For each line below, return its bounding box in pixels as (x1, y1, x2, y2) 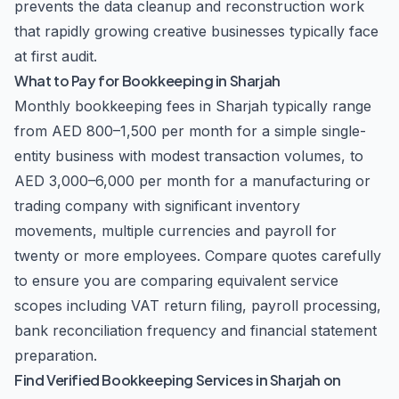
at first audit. (14, 47, 97, 65)
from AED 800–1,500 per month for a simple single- (14, 122, 366, 140)
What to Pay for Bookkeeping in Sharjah (14, 71, 281, 90)
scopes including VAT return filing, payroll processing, (14, 297, 381, 314)
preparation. (14, 346, 97, 364)
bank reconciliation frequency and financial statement (14, 322, 377, 339)
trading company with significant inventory (14, 197, 300, 215)
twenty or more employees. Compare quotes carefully (14, 247, 381, 265)
